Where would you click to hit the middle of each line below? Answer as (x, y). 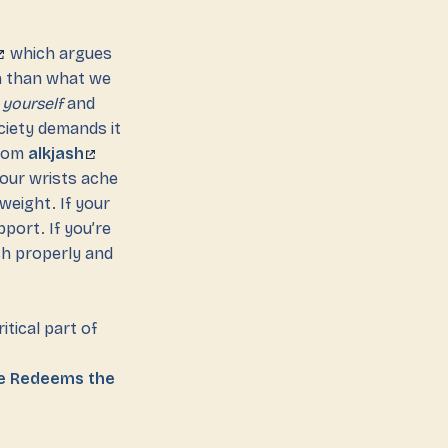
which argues (59, 53)
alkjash (56, 153)
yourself (32, 103)
